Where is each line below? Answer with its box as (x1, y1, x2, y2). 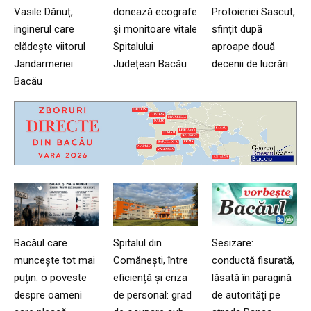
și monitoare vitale (112, 22, 197, 35)
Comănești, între (112, 253, 188, 267)
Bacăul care (14, 236, 67, 249)
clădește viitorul (14, 40, 85, 53)
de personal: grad (112, 288, 192, 301)
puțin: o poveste (14, 271, 87, 284)
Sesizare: (212, 236, 254, 249)
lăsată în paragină (212, 271, 292, 284)
